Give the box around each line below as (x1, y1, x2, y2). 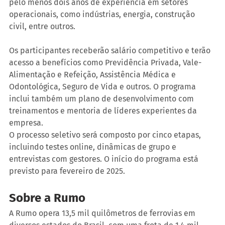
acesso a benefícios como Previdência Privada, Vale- (9, 58, 201, 68)
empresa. (9, 118, 43, 128)
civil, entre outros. (9, 22, 75, 32)
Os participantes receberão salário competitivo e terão (9, 46, 212, 56)
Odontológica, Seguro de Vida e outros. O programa (9, 82, 198, 92)
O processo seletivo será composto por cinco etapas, (9, 130, 203, 140)
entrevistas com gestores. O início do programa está (9, 154, 200, 164)
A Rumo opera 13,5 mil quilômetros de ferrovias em (9, 208, 197, 218)
